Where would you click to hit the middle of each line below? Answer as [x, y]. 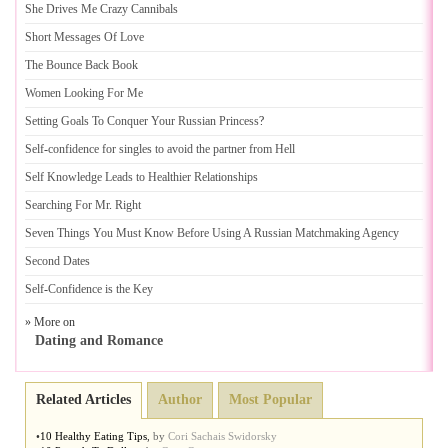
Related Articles [83, 399]
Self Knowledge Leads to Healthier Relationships [141, 177]
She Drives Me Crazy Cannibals [101, 9]
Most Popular [270, 399]
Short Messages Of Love [84, 37]
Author [180, 399]
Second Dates [57, 261]
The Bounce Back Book [81, 65]
